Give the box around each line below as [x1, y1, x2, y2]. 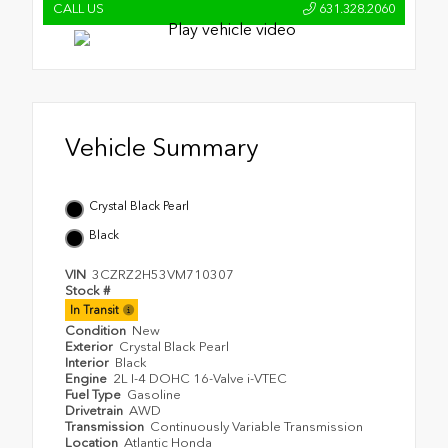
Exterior [65, 338, 116, 354]
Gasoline [127, 386, 182, 402]
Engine [65, 370, 110, 386]
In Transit [70, 302, 122, 317]
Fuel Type [65, 386, 124, 402]
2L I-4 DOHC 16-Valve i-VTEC [113, 370, 288, 386]
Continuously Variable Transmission [150, 418, 364, 434]
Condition [65, 322, 129, 338]
